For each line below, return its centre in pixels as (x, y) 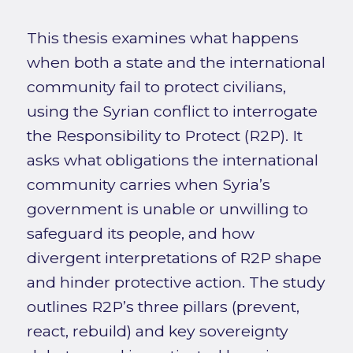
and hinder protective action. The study (176, 282)
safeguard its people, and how (140, 234)
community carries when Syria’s (148, 185)
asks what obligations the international (172, 160)
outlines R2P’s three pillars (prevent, (163, 307)
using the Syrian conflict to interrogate (172, 111)
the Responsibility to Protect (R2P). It (164, 136)
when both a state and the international (176, 63)
